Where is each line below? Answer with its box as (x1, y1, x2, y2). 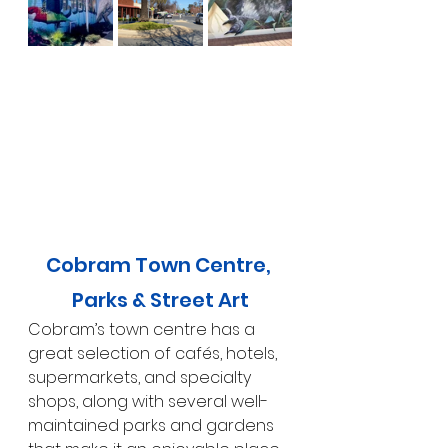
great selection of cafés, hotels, (28, 341, 281, 365)
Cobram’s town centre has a (28, 317, 259, 341)
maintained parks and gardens (28, 413, 278, 437)
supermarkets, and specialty (28, 365, 255, 389)
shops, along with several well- (28, 389, 268, 413)
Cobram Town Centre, (45, 250, 275, 279)
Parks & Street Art (71, 285, 249, 314)
